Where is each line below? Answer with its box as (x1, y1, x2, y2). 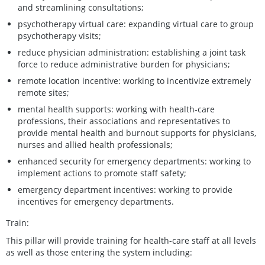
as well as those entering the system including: (6, 246, 192, 258)
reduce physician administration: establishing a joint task (18, 46, 245, 58)
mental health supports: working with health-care (18, 103, 215, 115)
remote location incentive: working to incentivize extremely (18, 75, 251, 86)
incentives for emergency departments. (18, 195, 174, 207)
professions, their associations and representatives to (18, 115, 230, 127)
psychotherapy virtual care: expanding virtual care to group (18, 18, 254, 30)
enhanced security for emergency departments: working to (18, 155, 251, 167)
